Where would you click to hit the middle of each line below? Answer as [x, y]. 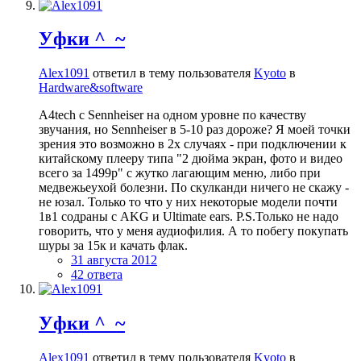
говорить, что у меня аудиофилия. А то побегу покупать [193, 231]
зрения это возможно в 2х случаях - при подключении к [193, 144]
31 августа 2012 [114, 260]
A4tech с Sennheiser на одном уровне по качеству [172, 115]
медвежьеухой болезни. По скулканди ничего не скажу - [194, 188]
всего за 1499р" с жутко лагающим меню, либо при [180, 173]
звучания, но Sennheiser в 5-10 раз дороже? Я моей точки [195, 130]
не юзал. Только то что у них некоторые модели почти [188, 202]
